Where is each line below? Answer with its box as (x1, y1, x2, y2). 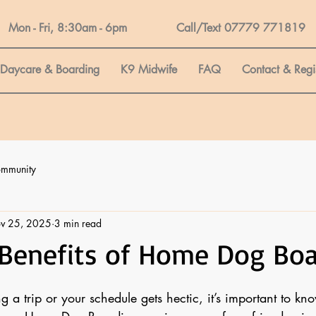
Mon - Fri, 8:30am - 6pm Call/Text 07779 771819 (8, 20, 305, 35)
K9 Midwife (121, 62, 177, 77)
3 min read (54, 216, 102, 230)
